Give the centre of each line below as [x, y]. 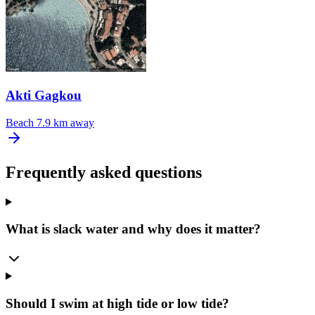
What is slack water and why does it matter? [133, 229]
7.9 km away [65, 122]
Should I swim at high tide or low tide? [117, 303]
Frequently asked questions [104, 172]
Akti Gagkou [44, 96]
